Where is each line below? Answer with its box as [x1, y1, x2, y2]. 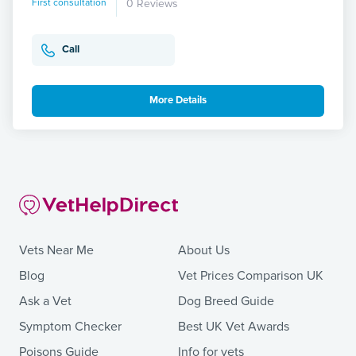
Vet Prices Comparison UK [178, 268, 323, 284]
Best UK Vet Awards [178, 319, 289, 335]
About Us [178, 242, 230, 259]
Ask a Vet [19, 293, 72, 310]
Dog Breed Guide [178, 293, 274, 310]
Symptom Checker [19, 319, 122, 335]
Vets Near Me [19, 242, 94, 259]
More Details [149, 94, 207, 107]
